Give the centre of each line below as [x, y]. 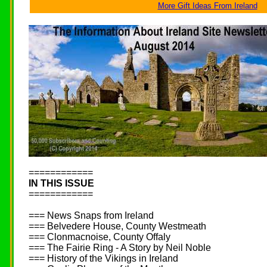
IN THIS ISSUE [61, 183]
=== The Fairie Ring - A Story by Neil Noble [120, 248]
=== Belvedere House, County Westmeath [117, 226]
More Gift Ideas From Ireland [207, 6]
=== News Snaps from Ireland [91, 215]
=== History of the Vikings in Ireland [103, 258]
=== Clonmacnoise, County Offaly [100, 237]
